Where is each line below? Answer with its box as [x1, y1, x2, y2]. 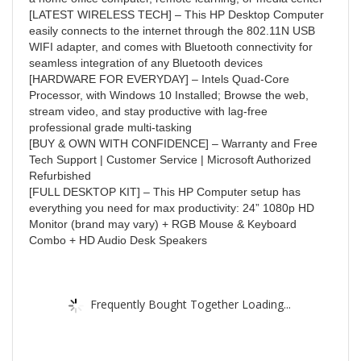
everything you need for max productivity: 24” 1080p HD [29, 201, 314, 215]
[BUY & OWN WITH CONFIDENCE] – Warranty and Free [29, 137, 317, 151]
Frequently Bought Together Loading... [89, 296, 291, 312]
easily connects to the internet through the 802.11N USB [29, 24, 315, 38]
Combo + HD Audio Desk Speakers [29, 234, 207, 247]
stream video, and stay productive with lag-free [29, 105, 268, 118]
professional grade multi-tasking [29, 121, 192, 135]
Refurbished [29, 169, 91, 183]
